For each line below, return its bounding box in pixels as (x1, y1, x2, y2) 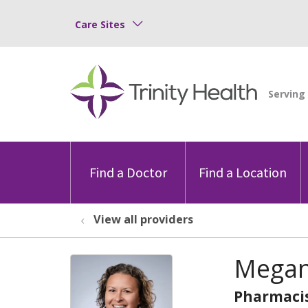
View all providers (93, 211, 193, 227)
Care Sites (75, 17, 125, 31)
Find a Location (199, 163, 287, 181)
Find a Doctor (89, 163, 167, 181)
